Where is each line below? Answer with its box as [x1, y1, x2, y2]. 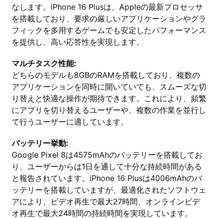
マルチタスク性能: [12, 58, 76, 68]
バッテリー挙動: [12, 138, 69, 148]
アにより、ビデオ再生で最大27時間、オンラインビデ [12, 197, 200, 206]
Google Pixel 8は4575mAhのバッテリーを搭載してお [12, 150, 202, 160]
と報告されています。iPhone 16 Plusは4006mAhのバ [12, 173, 202, 183]
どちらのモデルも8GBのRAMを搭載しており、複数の [12, 70, 200, 80]
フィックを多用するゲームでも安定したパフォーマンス [12, 25, 206, 35]
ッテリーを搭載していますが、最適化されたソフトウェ [12, 185, 206, 195]
